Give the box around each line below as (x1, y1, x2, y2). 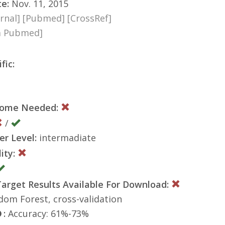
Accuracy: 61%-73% (6, 207, 89, 219)
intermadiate (37, 131, 96, 144)
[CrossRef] (67, 12, 111, 24)
